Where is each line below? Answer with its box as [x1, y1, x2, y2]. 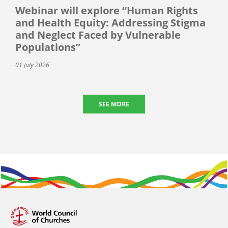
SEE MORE [99, 100, 129, 109]
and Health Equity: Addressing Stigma [15, 16, 206, 30]
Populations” [15, 40, 80, 54]
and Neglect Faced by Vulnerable [15, 28, 181, 42]
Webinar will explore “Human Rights [15, 4, 198, 18]
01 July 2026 [15, 61, 49, 70]
